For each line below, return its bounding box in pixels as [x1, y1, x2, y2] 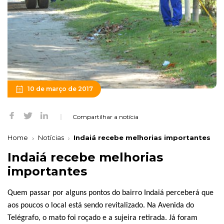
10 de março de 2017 [27, 85, 93, 93]
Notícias [37, 133, 64, 142]
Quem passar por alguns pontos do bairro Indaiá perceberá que [7, 189, 213, 197]
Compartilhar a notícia [72, 112, 138, 120]
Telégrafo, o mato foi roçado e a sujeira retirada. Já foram [7, 214, 197, 222]
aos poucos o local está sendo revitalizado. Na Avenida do [7, 201, 194, 210]
